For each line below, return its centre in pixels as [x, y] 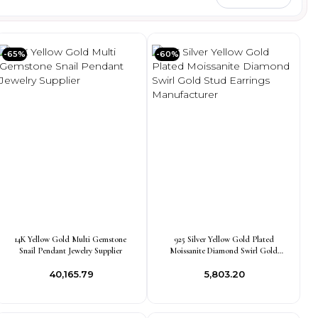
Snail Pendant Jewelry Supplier [70, 251]
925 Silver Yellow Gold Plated [224, 239]
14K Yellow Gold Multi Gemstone [71, 239]
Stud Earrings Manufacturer [224, 262]
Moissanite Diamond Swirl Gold [224, 251]
